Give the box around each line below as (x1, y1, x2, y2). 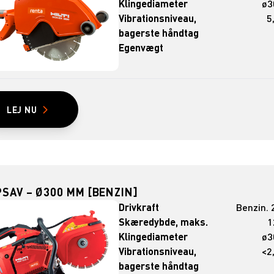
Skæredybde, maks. (119, 215, 209, 228)
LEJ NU (6, 104, 37, 116)
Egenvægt (119, 40, 164, 54)
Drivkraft (119, 200, 160, 213)
